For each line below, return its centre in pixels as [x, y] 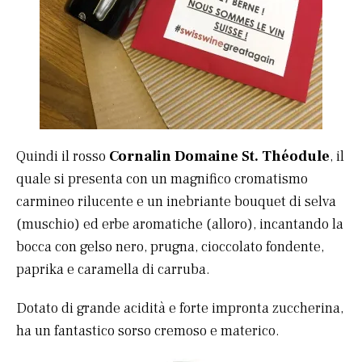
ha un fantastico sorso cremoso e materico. [148, 331]
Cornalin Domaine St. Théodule [219, 157]
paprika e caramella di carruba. [113, 270]
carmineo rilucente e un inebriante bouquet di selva [176, 202]
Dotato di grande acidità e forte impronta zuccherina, [180, 309]
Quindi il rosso [63, 157]
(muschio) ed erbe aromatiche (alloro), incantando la [180, 225]
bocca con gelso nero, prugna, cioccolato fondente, [170, 247]
